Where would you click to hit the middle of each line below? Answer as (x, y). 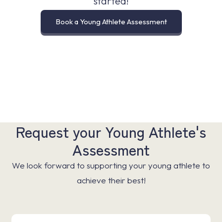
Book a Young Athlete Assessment (111, 22)
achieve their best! (111, 180)
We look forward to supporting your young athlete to (111, 165)
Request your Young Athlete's (111, 131)
